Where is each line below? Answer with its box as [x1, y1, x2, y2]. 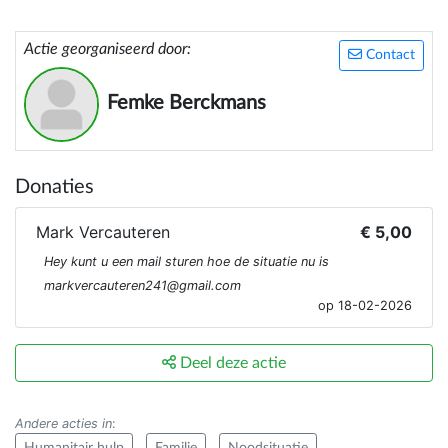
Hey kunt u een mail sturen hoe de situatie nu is [44, 254, 329, 270]
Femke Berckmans [107, 93, 266, 114]
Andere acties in [15, 416, 112, 432]
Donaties [15, 177, 94, 198]
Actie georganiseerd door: [24, 41, 191, 58]
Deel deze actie [176, 355, 286, 372]
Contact [362, 48, 415, 63]
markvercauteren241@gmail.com [44, 278, 241, 294]
